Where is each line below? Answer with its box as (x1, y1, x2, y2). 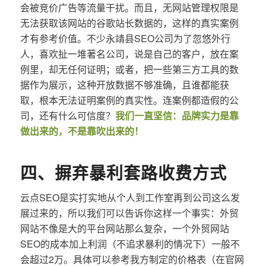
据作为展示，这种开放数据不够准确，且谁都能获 (20, 77, 229, 91)
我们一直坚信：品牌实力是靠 (115, 108, 239, 122)
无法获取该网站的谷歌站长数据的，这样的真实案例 (20, 15, 239, 30)
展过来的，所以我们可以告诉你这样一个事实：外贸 (20, 205, 239, 220)
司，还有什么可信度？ (20, 108, 115, 122)
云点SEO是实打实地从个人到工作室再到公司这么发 (20, 190, 240, 204)
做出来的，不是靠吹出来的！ (20, 123, 144, 138)
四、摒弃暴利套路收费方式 (20, 160, 227, 185)
